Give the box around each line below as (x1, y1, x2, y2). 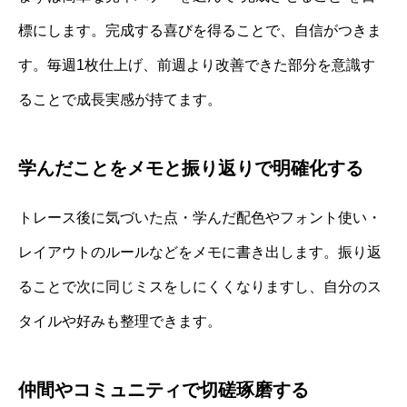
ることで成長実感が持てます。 (18, 91, 222, 107)
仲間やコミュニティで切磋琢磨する (18, 379, 309, 400)
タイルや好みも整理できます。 (18, 313, 222, 329)
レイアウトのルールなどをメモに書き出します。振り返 (18, 243, 382, 260)
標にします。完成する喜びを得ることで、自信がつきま (18, 22, 382, 38)
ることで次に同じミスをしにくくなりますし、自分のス (18, 278, 382, 294)
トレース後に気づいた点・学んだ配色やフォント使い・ (18, 209, 382, 225)
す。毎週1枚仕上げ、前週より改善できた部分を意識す (18, 56, 375, 73)
